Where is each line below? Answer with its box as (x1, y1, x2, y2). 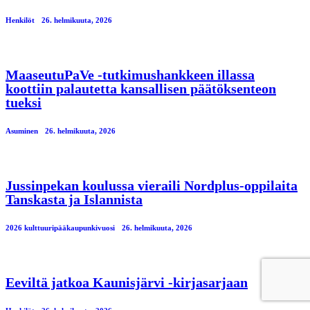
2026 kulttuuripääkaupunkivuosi (6, 224, 115, 232)
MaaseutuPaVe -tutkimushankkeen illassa (6, 67, 255, 83)
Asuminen (6, 127, 38, 136)
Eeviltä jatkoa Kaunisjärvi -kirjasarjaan (6, 275, 248, 291)
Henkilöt (6, 16, 35, 25)
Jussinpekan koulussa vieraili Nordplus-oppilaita (6, 178, 298, 194)
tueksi (6, 95, 42, 111)
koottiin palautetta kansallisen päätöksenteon (6, 81, 276, 97)
